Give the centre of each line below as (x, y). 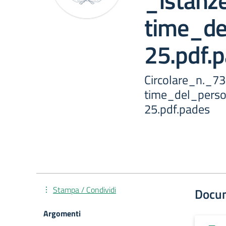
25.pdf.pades (177, 109)
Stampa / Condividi (84, 190)
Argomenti (62, 213)
